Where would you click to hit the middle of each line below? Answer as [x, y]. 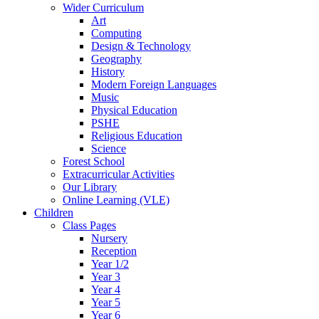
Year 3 [106, 277]
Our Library [90, 187]
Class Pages [89, 225]
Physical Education [134, 110]
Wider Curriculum [103, 7]
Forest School [94, 161]
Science [109, 148]
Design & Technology [141, 46]
